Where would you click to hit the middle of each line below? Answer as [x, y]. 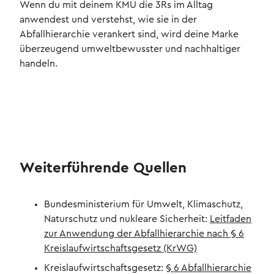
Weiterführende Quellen [103, 168]
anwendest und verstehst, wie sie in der [108, 20]
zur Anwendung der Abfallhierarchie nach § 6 [144, 234]
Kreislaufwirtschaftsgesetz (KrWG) [120, 249]
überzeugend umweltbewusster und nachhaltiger [130, 49]
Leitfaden [231, 219]
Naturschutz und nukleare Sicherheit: [127, 219]
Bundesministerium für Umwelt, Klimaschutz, [143, 205]
